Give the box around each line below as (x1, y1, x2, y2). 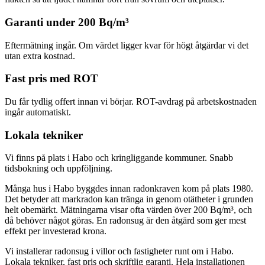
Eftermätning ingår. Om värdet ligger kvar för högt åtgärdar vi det (5, 40, 248, 50)
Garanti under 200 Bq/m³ (5, 15, 129, 28)
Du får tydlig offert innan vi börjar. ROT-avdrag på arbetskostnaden (5, 96, 257, 107)
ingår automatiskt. (5, 107, 71, 118)
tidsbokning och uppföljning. (5, 163, 112, 174)
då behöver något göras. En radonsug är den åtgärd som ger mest (5, 215, 246, 226)
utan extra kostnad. (5, 50, 75, 61)
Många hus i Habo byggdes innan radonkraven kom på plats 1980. (5, 183, 253, 194)
